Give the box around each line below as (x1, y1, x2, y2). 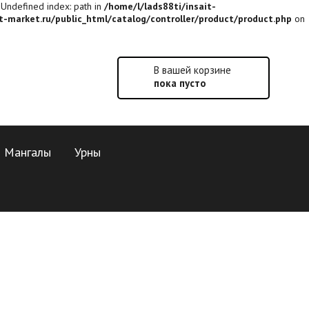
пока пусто (154, 77, 206, 90)
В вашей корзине (154, 63, 231, 77)
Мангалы (4, 144, 51, 160)
